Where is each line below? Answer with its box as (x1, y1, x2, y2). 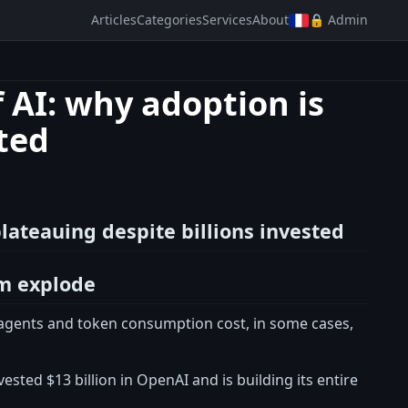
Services (202, 11, 252, 28)
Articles (91, 11, 137, 28)
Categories (137, 11, 202, 28)
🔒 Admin (309, 11, 368, 28)
